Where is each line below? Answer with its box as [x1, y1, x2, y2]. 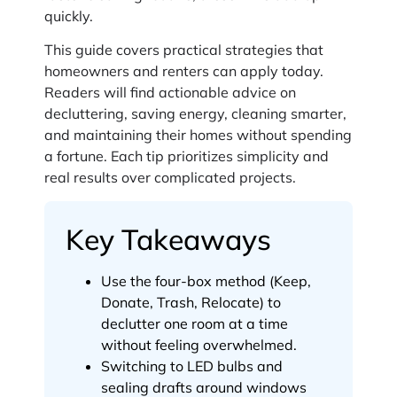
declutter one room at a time [101, 314, 288, 332]
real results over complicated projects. [44, 168, 296, 187]
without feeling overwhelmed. [101, 335, 297, 354]
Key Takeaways [66, 221, 271, 257]
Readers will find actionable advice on [44, 83, 296, 102]
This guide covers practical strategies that [44, 41, 323, 59]
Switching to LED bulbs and [101, 356, 283, 375]
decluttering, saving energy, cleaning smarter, [44, 105, 346, 123]
